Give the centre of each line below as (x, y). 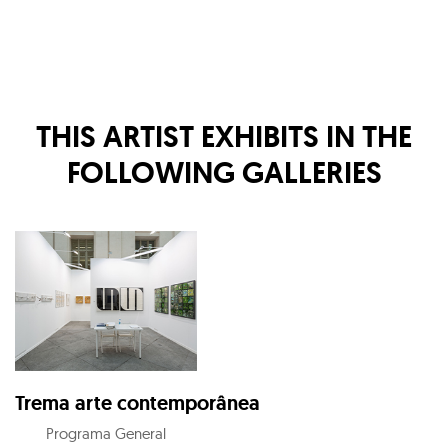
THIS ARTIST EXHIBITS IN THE (224, 136)
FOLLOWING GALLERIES (224, 172)
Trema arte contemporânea (137, 403)
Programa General (105, 434)
